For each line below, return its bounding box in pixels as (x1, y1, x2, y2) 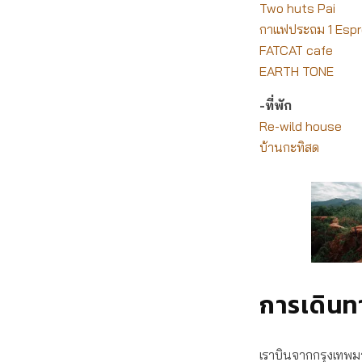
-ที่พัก (259, 97, 292, 113)
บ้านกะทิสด (259, 139, 319, 155)
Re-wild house (259, 118, 342, 134)
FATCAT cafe (259, 42, 333, 58)
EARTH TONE (259, 63, 334, 79)
